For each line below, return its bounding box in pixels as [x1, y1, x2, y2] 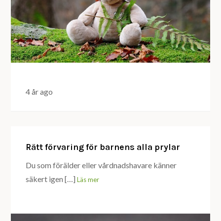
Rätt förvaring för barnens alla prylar [26, 142, 181, 153]
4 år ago [26, 87, 53, 97]
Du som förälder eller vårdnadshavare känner [26, 160, 177, 170]
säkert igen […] [26, 174, 76, 184]
